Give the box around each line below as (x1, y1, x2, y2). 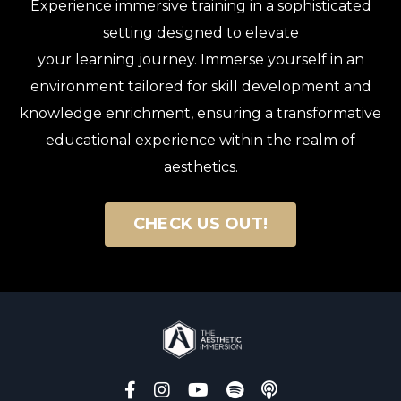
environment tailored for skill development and (30, 77, 371, 95)
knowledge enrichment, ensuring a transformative (20, 104, 381, 122)
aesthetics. (163, 158, 238, 175)
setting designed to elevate (102, 23, 299, 41)
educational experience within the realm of (46, 131, 355, 149)
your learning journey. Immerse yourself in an (37, 50, 364, 68)
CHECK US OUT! (132, 214, 269, 235)
